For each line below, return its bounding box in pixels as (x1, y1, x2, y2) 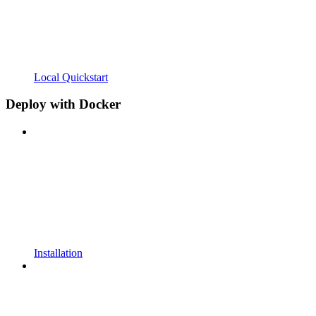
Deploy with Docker (6, 97, 121, 112)
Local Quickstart (34, 71, 108, 83)
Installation (34, 247, 83, 260)
